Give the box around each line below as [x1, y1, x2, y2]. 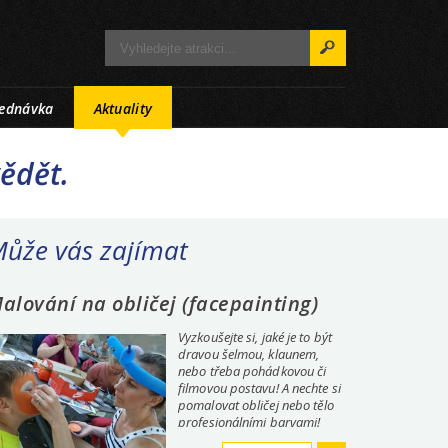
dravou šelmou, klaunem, [178, 345, 320, 363]
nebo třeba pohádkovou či [178, 362, 327, 380]
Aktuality [93, 99, 153, 118]
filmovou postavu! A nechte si [178, 379, 341, 397]
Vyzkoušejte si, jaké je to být [178, 328, 332, 346]
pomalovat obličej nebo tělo [178, 396, 334, 414]
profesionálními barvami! [178, 413, 321, 431]
